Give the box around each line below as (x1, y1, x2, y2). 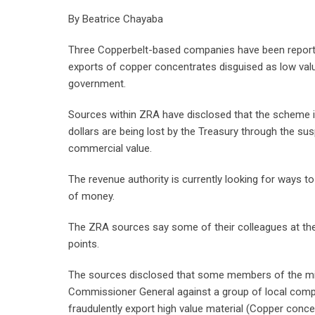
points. (68, 238, 99, 250)
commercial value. (68, 142, 152, 155)
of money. (68, 190, 115, 202)
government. (68, 77, 126, 90)
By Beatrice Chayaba (68, 13, 163, 25)
